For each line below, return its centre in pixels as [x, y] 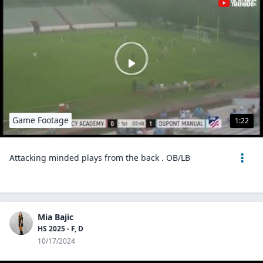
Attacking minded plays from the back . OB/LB [100, 158]
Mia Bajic [55, 217]
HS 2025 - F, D [60, 229]
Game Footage [41, 120]
